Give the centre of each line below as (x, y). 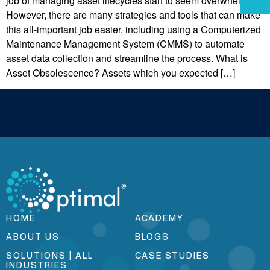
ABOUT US (33, 237)
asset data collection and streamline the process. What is (127, 58)
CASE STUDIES (172, 255)
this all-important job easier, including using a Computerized (133, 29)
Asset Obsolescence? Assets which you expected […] (121, 72)
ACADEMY (159, 218)
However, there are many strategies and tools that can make (133, 14)
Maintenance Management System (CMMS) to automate (125, 43)
